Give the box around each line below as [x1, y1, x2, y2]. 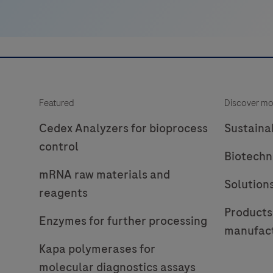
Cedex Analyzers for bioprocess [39, 120, 208, 136]
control [39, 138, 79, 155]
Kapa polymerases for [39, 241, 155, 257]
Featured [39, 96, 74, 110]
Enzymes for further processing [39, 213, 207, 229]
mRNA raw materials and [39, 166, 170, 183]
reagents [39, 185, 88, 201]
